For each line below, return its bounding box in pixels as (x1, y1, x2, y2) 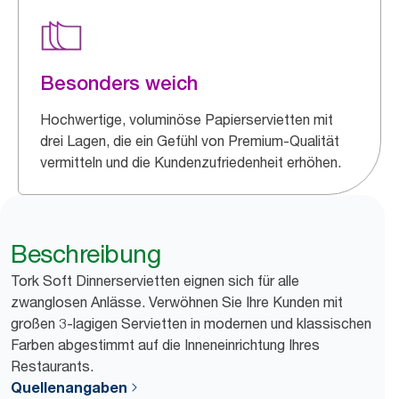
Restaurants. (11, 356, 94, 375)
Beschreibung (11, 238, 160, 269)
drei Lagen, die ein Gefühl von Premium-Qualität (40, 131, 339, 150)
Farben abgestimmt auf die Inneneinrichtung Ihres (11, 335, 320, 354)
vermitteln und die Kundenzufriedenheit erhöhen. (40, 152, 341, 171)
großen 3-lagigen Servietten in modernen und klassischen (11, 313, 371, 332)
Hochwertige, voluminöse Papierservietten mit (40, 110, 333, 128)
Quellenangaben (11, 378, 127, 396)
